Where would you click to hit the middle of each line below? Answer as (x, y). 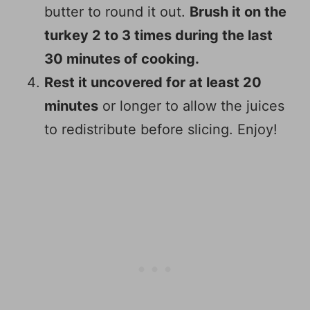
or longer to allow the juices (191, 106)
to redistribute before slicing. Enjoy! (161, 130)
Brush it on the (238, 12)
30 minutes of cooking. (122, 59)
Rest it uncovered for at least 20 (153, 83)
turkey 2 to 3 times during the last (158, 36)
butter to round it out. (117, 12)
